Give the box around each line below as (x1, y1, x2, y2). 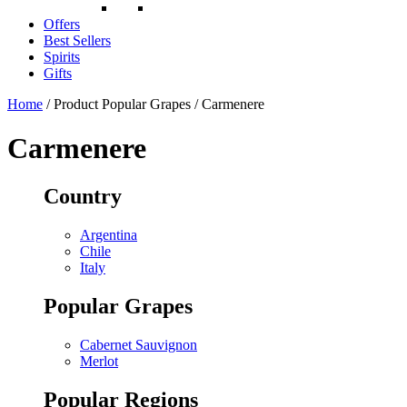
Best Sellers (44, 32, 111, 48)
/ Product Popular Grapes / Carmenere (43, 95, 264, 112)
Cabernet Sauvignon (80, 337, 197, 353)
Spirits (44, 48, 80, 65)
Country (44, 184, 122, 209)
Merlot (80, 353, 118, 370)
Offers (44, 15, 80, 32)
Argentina (80, 227, 137, 243)
